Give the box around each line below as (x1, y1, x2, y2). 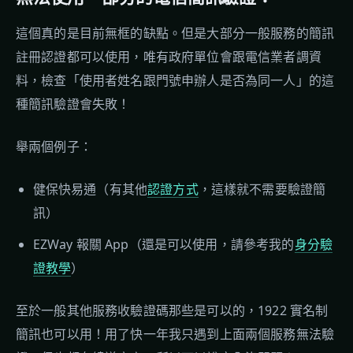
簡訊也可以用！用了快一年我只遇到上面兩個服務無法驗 (16, 325, 335, 343)
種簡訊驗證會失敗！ (16, 95, 131, 113)
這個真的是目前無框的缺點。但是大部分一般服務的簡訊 (16, 24, 335, 42)
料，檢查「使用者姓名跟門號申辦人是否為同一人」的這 (16, 72, 335, 89)
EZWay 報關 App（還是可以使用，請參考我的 (32, 236, 295, 253)
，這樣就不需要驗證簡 (198, 180, 326, 198)
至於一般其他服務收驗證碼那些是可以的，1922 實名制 (16, 302, 329, 319)
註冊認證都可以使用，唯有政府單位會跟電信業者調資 (16, 48, 321, 65)
